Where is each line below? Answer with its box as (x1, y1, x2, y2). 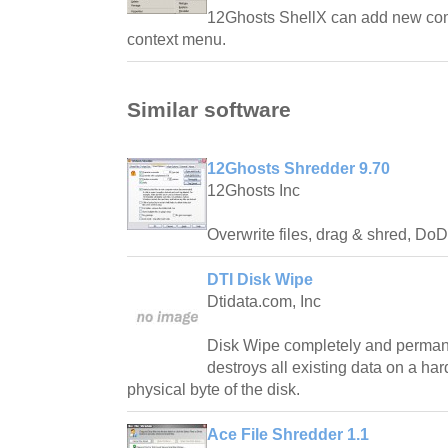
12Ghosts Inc (207, 182, 300, 200)
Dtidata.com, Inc (207, 293, 321, 311)
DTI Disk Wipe (207, 271, 313, 289)
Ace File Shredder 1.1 (207, 426, 369, 444)
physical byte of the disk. (127, 381, 300, 399)
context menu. (127, 30, 226, 48)
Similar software (127, 98, 291, 122)
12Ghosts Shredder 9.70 (207, 160, 390, 178)
